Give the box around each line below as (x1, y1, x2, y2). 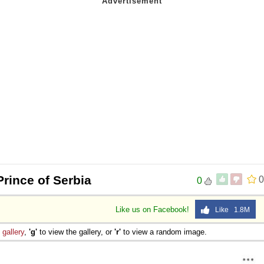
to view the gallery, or (37, 227, 114, 236)
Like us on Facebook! (115, 204, 192, 214)
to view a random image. (121, 227, 207, 236)
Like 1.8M (210, 205, 250, 214)
